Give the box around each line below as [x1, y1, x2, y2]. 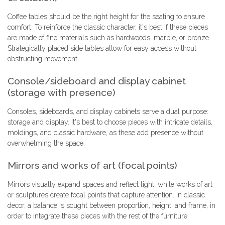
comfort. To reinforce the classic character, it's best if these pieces [8, 23, 208, 32]
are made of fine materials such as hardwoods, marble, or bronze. [8, 34, 210, 42]
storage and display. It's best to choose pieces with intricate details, [8, 118, 212, 127]
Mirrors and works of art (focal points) [8, 160, 177, 171]
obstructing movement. [8, 55, 79, 63]
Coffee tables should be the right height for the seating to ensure [8, 13, 205, 21]
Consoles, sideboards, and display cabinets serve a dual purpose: [8, 107, 208, 116]
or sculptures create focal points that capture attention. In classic [8, 191, 205, 199]
